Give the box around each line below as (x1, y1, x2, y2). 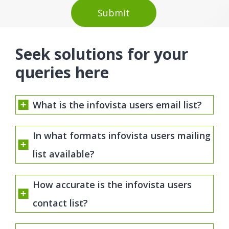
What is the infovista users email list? (33, 99, 202, 111)
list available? (33, 147, 95, 160)
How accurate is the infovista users (33, 178, 192, 191)
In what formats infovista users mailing (33, 129, 211, 142)
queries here (15, 62, 109, 83)
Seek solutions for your (15, 43, 188, 65)
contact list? (33, 196, 88, 209)
